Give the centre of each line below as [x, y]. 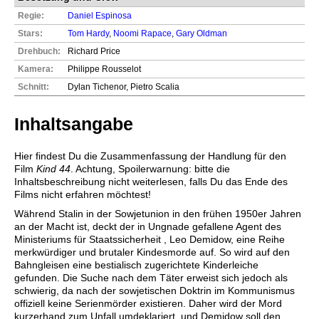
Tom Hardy [88, 33]
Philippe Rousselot [104, 69]
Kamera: [36, 69]
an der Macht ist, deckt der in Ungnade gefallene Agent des [148, 227]
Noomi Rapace [142, 33]
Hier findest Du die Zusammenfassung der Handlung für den [150, 156]
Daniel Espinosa [100, 15]
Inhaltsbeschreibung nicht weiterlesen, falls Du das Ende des [151, 181]
